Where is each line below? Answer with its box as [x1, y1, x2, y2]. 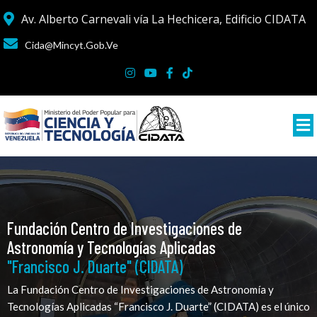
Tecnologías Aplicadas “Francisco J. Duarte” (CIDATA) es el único [7, 299, 310, 313]
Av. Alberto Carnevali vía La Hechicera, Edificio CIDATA [21, 11, 306, 27]
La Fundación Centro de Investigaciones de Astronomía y [7, 282, 274, 296]
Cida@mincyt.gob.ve [25, 39, 118, 51]
